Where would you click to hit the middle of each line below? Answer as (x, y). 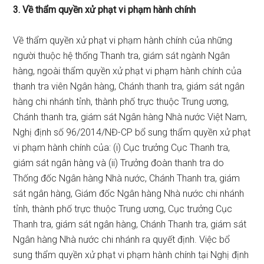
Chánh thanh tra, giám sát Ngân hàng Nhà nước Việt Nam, (130, 117)
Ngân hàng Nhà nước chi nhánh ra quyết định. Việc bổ (122, 240)
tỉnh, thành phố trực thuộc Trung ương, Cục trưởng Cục (123, 209)
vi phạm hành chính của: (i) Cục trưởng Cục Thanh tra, (122, 148)
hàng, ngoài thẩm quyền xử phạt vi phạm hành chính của (128, 71)
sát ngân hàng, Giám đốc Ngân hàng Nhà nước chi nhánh (129, 194)
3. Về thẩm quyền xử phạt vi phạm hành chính (105, 10)
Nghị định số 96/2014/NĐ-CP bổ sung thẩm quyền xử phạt (132, 132)
